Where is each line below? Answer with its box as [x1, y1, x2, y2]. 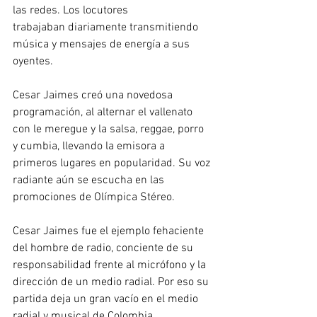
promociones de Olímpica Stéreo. [13, 190, 175, 204]
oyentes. [13, 54, 53, 69]
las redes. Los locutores [13, 4, 131, 18]
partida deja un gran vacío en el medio [13, 292, 201, 306]
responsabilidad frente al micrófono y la [13, 258, 209, 272]
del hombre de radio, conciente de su [13, 241, 196, 255]
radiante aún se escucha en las [13, 173, 167, 188]
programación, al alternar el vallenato [13, 105, 195, 120]
